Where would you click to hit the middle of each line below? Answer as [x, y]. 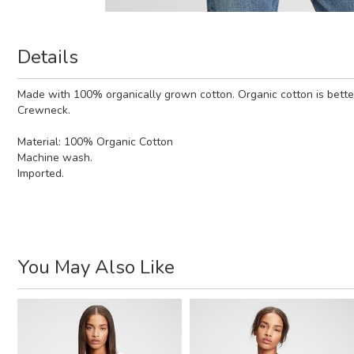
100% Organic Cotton [119, 141]
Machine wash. [55, 157]
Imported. [41, 173]
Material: [41, 141]
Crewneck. [44, 110]
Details [48, 56]
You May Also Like [96, 267]
